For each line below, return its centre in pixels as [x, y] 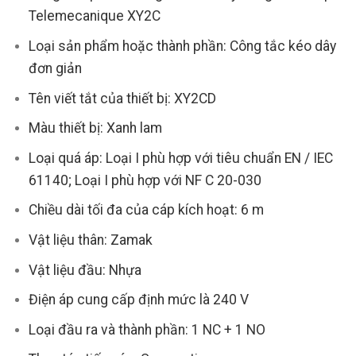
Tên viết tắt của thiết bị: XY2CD [122, 98]
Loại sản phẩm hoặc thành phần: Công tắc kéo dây [182, 46]
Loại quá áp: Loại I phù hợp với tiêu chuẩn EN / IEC [180, 158]
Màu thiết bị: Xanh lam [95, 128]
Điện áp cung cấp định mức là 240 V [138, 300]
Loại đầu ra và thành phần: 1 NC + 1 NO [147, 329]
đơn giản [55, 69]
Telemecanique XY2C [94, 16]
